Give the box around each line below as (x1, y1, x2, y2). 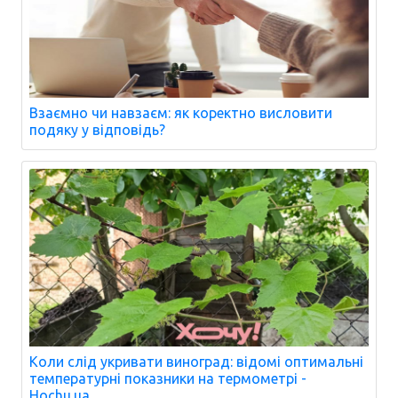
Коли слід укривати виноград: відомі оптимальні (29, 353, 363, 370)
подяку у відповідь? (29, 121, 165, 138)
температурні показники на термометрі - (29, 370, 306, 386)
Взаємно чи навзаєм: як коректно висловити (29, 104, 332, 121)
